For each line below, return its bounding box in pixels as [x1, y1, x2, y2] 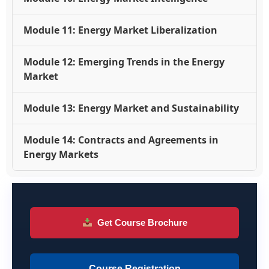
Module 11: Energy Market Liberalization [23, 23, 217, 37]
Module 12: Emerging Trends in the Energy [23, 55, 225, 69]
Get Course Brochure [97, 217, 187, 228]
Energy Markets [23, 148, 98, 162]
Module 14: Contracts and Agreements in [23, 133, 219, 147]
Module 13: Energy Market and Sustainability [23, 101, 239, 115]
